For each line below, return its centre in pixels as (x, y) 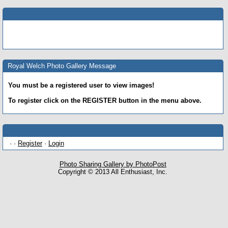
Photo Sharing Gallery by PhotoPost (113, 164)
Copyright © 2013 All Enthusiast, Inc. (113, 172)
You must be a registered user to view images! (81, 85)
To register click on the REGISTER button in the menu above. (105, 100)
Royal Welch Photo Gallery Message (62, 66)
